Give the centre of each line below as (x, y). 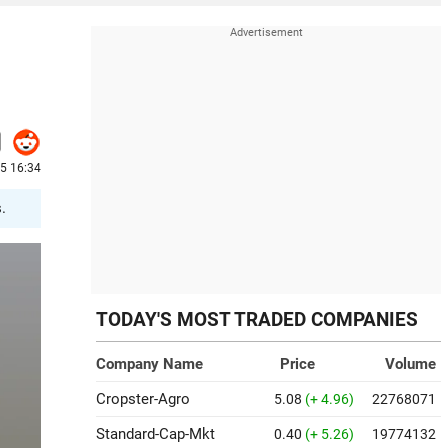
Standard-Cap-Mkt (155, 434)
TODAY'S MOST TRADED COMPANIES (257, 320)
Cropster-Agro (143, 399)
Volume (410, 364)
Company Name (149, 364)
